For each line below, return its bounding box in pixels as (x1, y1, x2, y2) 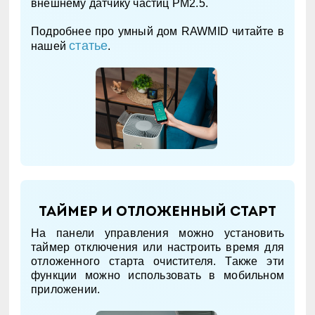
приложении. (30, 283, 101, 295)
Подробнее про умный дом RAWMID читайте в (30, 25, 284, 37)
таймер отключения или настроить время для (30, 240, 284, 253)
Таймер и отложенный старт (38, 205, 276, 220)
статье (69, 38, 108, 53)
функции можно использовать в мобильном (30, 269, 284, 281)
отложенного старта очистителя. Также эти (30, 255, 284, 267)
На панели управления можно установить (30, 226, 284, 239)
